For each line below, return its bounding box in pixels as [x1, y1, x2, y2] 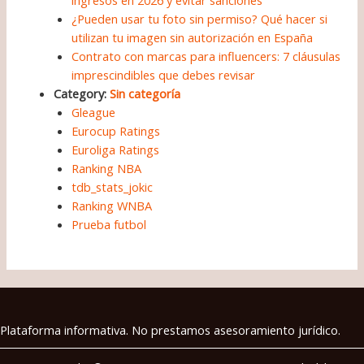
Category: [54, 85, 110, 102]
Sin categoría [110, 85, 181, 102]
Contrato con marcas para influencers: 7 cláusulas [71, 48, 341, 65]
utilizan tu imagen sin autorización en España [71, 29, 314, 46]
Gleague [71, 104, 116, 121]
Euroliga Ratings [71, 141, 160, 158]
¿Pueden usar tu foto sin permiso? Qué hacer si [71, 11, 328, 28]
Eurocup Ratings [71, 123, 161, 140]
